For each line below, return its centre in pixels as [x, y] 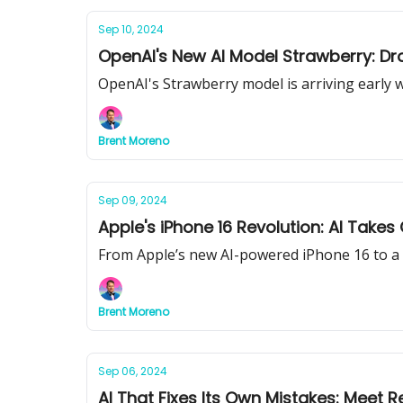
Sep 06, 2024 [133, 371]
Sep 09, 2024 [133, 200]
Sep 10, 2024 [131, 29]
